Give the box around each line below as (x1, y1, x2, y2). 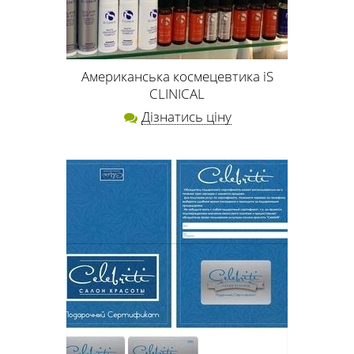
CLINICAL (149, 84, 205, 103)
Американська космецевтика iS (81, 66, 273, 85)
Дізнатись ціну (141, 107, 232, 126)
